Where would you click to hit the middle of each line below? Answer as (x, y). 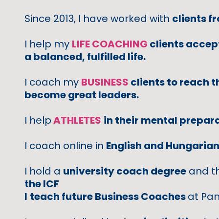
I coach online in (65, 145)
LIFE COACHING (110, 44)
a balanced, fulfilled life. (85, 56)
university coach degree (125, 171)
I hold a (44, 171)
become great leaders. (82, 95)
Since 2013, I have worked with (98, 18)
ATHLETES (77, 120)
